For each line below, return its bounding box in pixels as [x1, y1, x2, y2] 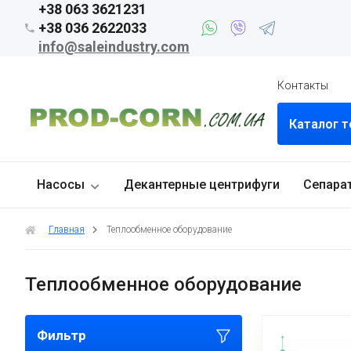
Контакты [277, 79, 329, 92]
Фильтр [36, 327, 86, 343]
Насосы [36, 177, 85, 192]
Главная [48, 224, 85, 235]
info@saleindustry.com [38, 38, 190, 55]
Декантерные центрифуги [123, 177, 280, 192]
